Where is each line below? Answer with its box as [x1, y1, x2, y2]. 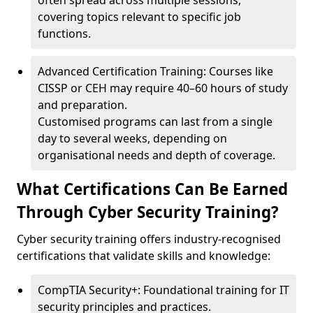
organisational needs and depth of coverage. [38, 147, 275, 163]
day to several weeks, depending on [38, 131, 227, 146]
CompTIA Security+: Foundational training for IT [38, 282, 289, 298]
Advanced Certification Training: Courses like [38, 64, 273, 79]
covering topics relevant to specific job [38, 9, 241, 24]
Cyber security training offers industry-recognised [17, 231, 281, 247]
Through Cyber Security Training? [17, 201, 279, 223]
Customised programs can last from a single [38, 114, 272, 129]
